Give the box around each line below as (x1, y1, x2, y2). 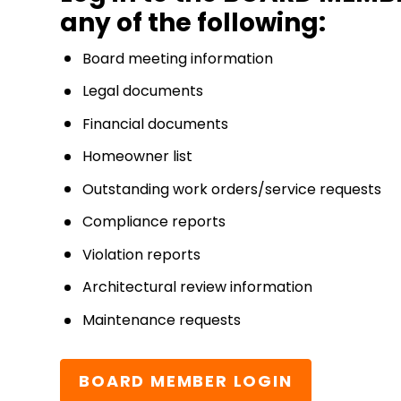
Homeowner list (82, 146, 193, 167)
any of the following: (60, 5, 327, 40)
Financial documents (82, 113, 229, 134)
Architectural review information (82, 277, 313, 298)
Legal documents (82, 81, 204, 102)
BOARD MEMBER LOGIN (79, 370, 293, 393)
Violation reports (82, 243, 201, 265)
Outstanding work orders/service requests (82, 178, 382, 200)
